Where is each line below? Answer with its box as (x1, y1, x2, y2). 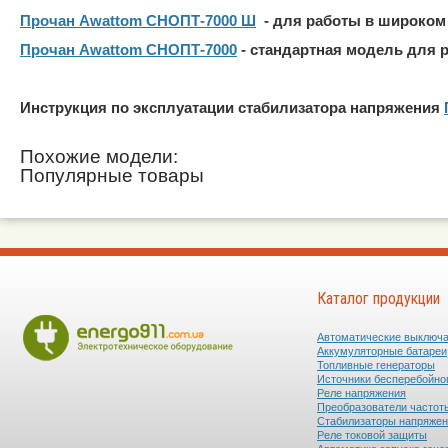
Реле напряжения (317, 386, 406, 399)
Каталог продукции (317, 288, 440, 308)
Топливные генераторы (317, 358, 435, 371)
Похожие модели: (20, 145, 178, 167)
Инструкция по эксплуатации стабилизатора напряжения (20, 99, 444, 116)
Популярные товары (20, 164, 204, 186)
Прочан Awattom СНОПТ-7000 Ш (20, 12, 256, 29)
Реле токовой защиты (317, 428, 427, 441)
